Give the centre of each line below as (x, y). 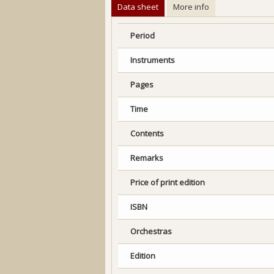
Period (143, 36)
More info (191, 7)
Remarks (147, 158)
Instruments (153, 60)
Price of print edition (168, 183)
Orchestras (151, 231)
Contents (147, 134)
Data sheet (138, 7)
